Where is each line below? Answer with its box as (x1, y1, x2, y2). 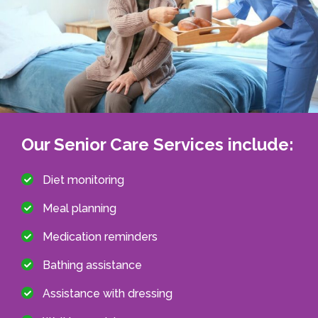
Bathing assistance (43, 258, 142, 272)
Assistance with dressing (43, 286, 172, 300)
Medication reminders (43, 229, 158, 243)
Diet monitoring (43, 172, 124, 187)
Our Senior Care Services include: (21, 133, 294, 155)
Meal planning (43, 201, 116, 215)
